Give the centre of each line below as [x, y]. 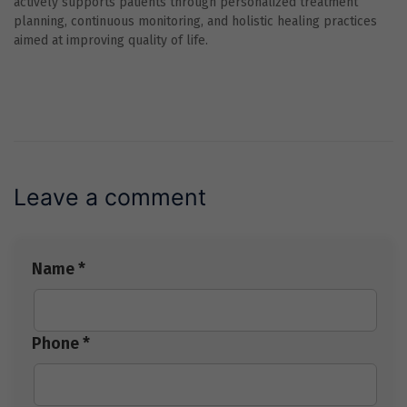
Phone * [61, 344]
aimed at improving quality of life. [111, 41]
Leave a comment [110, 198]
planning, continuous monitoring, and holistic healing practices [195, 22]
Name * [59, 269]
